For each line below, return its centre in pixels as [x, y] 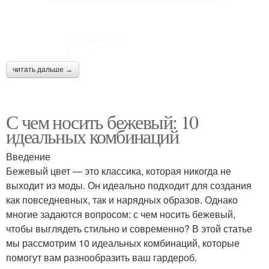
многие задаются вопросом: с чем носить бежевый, [121, 214]
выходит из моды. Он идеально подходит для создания [129, 185]
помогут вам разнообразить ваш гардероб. [101, 257]
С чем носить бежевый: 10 [102, 122]
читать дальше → [43, 70]
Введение [28, 156]
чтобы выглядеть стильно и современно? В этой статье [129, 228]
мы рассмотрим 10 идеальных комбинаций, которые [123, 243]
